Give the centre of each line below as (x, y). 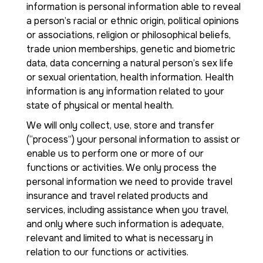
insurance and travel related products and (117, 196)
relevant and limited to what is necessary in (120, 238)
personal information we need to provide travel (129, 182)
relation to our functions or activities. (107, 252)
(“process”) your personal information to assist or (133, 139)
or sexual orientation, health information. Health (130, 77)
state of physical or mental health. (100, 105)
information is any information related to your (125, 91)
